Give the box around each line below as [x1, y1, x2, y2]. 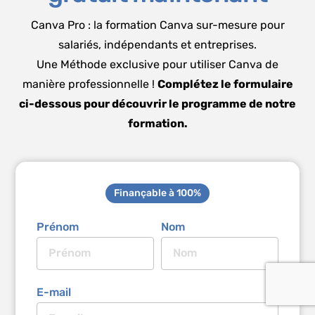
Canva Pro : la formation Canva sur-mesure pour [30, 18, 285, 32]
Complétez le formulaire [157, 77, 293, 91]
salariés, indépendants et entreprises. [58, 37, 257, 51]
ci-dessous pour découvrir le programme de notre [19, 96, 296, 110]
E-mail [37, 285, 72, 299]
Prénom [37, 219, 79, 233]
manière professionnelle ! [22, 77, 157, 91]
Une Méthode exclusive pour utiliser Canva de [37, 57, 278, 71]
